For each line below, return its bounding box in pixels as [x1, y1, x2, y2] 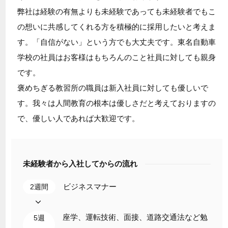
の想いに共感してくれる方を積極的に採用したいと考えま [17, 22, 216, 31]
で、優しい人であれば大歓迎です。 [17, 113, 139, 123]
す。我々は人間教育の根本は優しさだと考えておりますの [17, 98, 216, 107]
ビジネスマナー [63, 182, 117, 191]
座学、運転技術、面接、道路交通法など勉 [62, 212, 208, 221]
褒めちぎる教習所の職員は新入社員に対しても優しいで [17, 83, 208, 92]
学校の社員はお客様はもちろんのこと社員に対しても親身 [17, 52, 216, 62]
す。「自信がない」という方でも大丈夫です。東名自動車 [17, 37, 216, 46]
